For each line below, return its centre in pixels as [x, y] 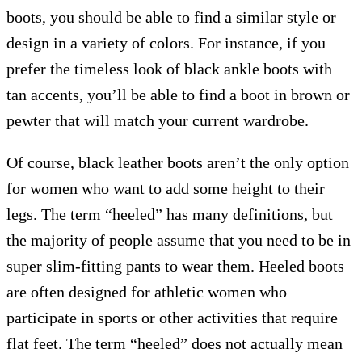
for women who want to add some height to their [166, 188]
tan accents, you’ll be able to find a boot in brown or [178, 95]
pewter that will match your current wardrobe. [158, 120]
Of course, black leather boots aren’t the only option [178, 162]
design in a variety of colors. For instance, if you [166, 43]
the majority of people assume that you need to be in [179, 240]
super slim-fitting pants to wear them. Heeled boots [175, 266]
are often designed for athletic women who [147, 292]
